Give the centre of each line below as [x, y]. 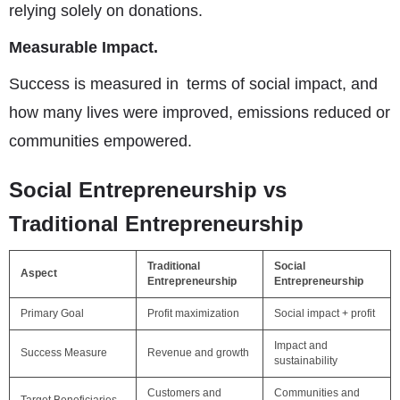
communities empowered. [100, 141]
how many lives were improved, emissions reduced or [200, 112]
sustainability [306, 361]
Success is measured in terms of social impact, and [193, 84]
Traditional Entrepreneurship [156, 224]
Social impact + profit [325, 313]
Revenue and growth [198, 353]
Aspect [39, 273]
